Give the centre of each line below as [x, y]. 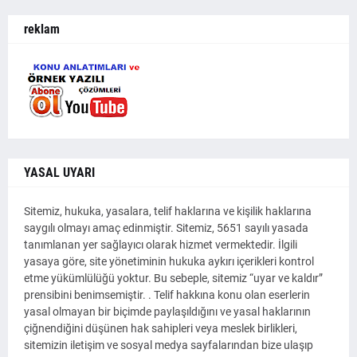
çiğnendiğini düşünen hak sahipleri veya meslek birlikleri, [161, 329]
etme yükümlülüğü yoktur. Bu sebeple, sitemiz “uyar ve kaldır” [173, 279]
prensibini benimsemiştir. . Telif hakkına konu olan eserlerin [167, 295]
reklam [42, 29]
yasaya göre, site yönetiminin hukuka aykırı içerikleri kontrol [169, 262]
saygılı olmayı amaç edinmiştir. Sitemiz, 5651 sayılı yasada [166, 228]
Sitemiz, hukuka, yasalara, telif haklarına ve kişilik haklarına [168, 212]
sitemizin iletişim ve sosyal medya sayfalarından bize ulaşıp [169, 345]
